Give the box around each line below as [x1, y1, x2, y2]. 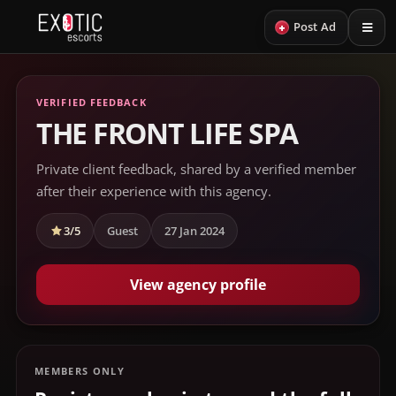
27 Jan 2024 [164, 223, 225, 239]
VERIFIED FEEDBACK [36, 95, 147, 109]
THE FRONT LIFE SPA [36, 114, 298, 152]
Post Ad [293, 19, 336, 34]
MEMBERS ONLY [34, 364, 125, 377]
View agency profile [130, 275, 266, 294]
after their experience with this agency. [36, 182, 271, 200]
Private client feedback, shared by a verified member [36, 160, 356, 178]
